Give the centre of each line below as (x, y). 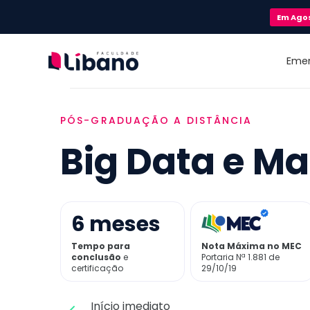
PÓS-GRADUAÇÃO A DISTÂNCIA (156, 120)
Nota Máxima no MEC (251, 246)
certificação (97, 268)
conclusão (96, 257)
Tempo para (101, 246)
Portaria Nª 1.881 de (240, 257)
